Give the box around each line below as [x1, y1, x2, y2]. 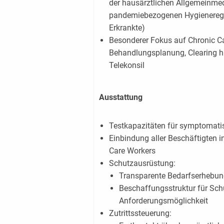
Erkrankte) [108, 22, 145, 32]
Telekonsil [108, 60, 144, 70]
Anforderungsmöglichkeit [118, 195, 208, 205]
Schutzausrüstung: [108, 158, 175, 168]
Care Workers [108, 145, 155, 155]
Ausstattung [98, 92, 142, 102]
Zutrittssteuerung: [108, 208, 171, 218]
